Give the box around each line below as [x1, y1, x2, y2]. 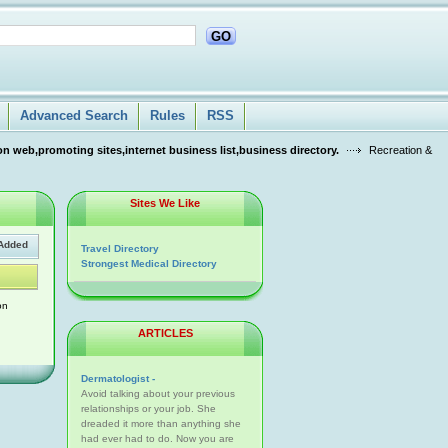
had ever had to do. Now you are [81, 433, 234, 444]
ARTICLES [137, 327, 193, 339]
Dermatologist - [81, 373, 155, 384]
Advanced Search [20, 108, 128, 123]
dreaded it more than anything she [81, 418, 241, 429]
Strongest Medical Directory [81, 258, 217, 269]
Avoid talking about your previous [81, 388, 235, 399]
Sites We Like [130, 197, 200, 209]
